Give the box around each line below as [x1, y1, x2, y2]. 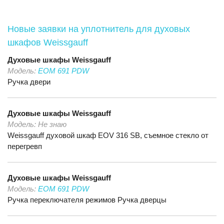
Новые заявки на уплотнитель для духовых [7, 24, 190, 34]
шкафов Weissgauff [7, 37, 88, 47]
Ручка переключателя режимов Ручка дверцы [7, 195, 166, 204]
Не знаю [38, 120, 66, 128]
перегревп [7, 142, 42, 150]
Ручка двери [7, 77, 50, 86]
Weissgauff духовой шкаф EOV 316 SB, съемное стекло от [7, 131, 208, 139]
